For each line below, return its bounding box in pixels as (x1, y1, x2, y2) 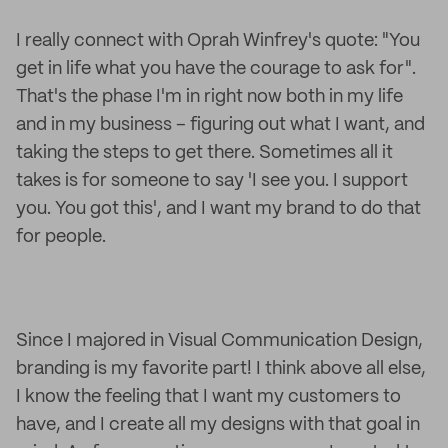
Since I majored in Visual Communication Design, (16, 332, 423, 350)
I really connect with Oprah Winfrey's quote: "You (16, 32, 420, 50)
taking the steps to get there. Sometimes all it (16, 144, 393, 162)
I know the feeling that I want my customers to (16, 388, 401, 406)
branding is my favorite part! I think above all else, (16, 360, 426, 378)
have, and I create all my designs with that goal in (16, 416, 420, 434)
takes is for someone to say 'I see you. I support (16, 172, 408, 190)
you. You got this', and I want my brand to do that (16, 200, 421, 218)
